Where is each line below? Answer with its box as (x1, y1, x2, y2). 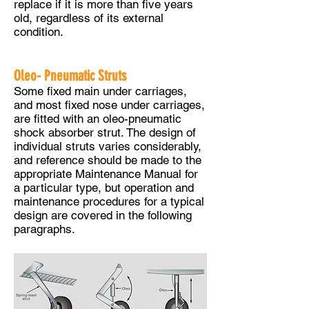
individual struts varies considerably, (14, 139, 201, 153)
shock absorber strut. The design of (14, 126, 196, 139)
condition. (14, 25, 63, 39)
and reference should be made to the (14, 153, 201, 167)
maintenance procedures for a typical (14, 195, 204, 208)
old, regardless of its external (14, 11, 163, 25)
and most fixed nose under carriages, (14, 98, 205, 112)
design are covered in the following (14, 208, 192, 222)
